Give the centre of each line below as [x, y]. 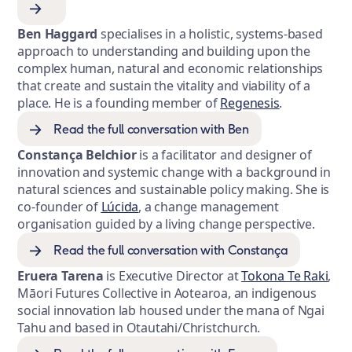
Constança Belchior [77, 155]
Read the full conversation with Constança [171, 250]
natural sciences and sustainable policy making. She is [174, 190]
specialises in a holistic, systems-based [210, 34]
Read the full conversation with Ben [151, 129]
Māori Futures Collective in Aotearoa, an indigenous [167, 293]
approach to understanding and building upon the [164, 51]
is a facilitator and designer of [224, 155]
